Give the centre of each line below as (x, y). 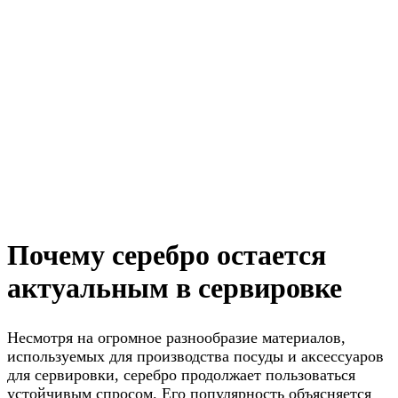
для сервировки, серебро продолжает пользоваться (181, 374)
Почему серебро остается (167, 255)
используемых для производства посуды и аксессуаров (195, 356)
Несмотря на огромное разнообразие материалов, (176, 337)
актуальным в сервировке (175, 287)
